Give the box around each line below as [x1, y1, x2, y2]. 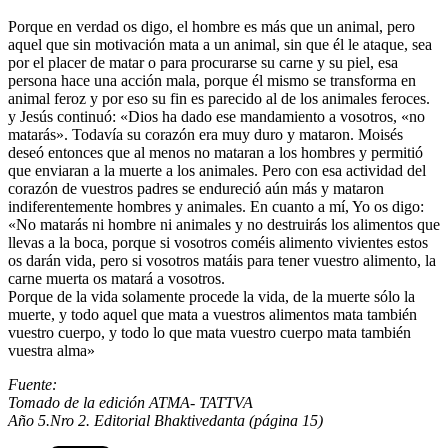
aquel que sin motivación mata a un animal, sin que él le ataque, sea [8, 35, 432, 53]
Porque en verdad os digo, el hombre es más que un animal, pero [8, 17, 415, 35]
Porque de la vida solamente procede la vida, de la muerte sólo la [8, 287, 415, 305]
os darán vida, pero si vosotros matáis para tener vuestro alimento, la [8, 251, 436, 269]
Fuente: [8, 375, 57, 393]
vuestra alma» [8, 341, 95, 359]
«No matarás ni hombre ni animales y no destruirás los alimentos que [8, 215, 440, 233]
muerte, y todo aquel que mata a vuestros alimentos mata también [8, 305, 417, 323]
